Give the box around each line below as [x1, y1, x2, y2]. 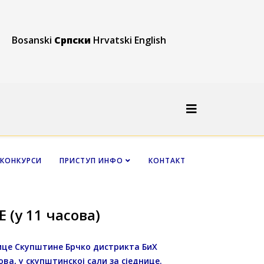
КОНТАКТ [148, 155, 186, 166]
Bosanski [12, 34, 52, 47]
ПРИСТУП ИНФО [60, 155, 123, 166]
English [134, 34, 166, 47]
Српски [54, 34, 91, 47]
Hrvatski [93, 34, 132, 47]
